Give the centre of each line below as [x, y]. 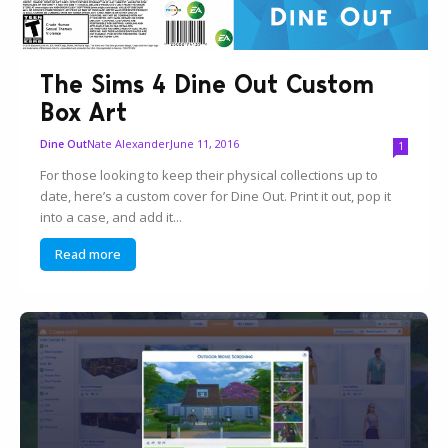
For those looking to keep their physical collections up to [209, 175]
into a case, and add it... [111, 217]
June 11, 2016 [205, 144]
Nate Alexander [129, 144]
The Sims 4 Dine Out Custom [207, 84]
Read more [88, 254]
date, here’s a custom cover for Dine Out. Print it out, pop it [216, 196]
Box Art [84, 112]
